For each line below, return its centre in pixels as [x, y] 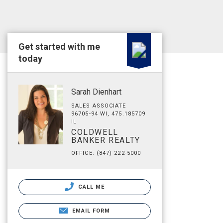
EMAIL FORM [91, 211]
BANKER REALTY [106, 140]
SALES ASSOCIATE [99, 106]
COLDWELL [95, 132]
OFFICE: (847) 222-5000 [106, 153]
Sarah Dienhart [96, 92]
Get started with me [59, 47]
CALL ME [90, 187]
